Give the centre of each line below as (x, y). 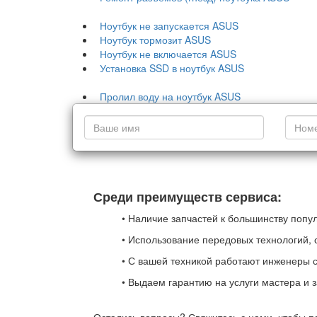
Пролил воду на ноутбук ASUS (170, 96)
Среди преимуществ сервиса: (188, 197)
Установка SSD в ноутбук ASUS (172, 68)
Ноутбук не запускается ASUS (169, 25)
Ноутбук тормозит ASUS (155, 40)
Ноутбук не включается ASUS (168, 54)
